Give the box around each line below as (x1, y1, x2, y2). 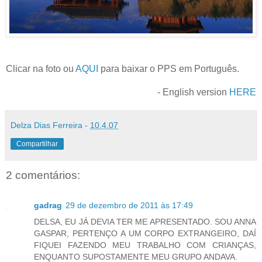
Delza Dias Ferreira (11, 120, 82, 130)
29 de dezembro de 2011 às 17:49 (65, 201, 193, 211)
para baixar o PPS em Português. (98, 63, 239, 74)
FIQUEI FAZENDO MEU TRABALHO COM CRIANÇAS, (34, 240, 256, 250)
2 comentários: (6, 168, 80, 181)
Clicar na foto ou (6, 63, 75, 74)
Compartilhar (16, 139, 58, 148)
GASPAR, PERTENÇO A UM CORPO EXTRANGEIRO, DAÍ (34, 229, 256, 239)
